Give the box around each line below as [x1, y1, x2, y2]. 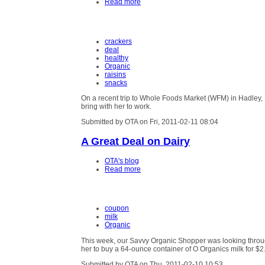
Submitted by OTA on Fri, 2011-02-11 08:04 [81, 117, 218, 126]
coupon [105, 204, 129, 213]
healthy [105, 53, 128, 62]
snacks [105, 78, 127, 87]
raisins [105, 70, 126, 79]
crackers [105, 37, 132, 46]
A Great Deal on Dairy [81, 134, 190, 147]
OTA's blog [105, 157, 139, 166]
